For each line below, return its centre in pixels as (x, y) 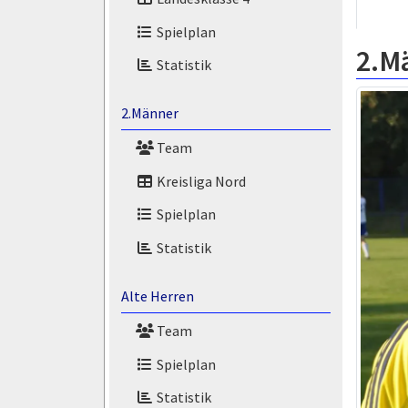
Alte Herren (157, 296)
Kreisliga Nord (199, 181)
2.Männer (149, 113)
